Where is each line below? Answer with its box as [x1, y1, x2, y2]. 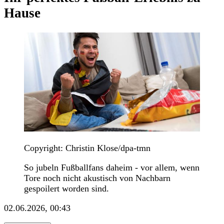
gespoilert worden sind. [24, 183, 109, 193]
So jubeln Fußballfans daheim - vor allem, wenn [24, 162, 199, 172]
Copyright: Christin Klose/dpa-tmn [24, 142, 150, 153]
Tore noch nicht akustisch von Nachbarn [24, 172, 170, 183]
